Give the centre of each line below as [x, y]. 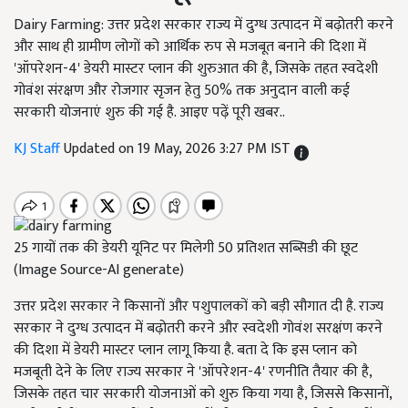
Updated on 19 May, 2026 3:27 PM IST [179, 149]
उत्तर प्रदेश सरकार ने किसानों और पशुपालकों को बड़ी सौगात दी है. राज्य [199, 307]
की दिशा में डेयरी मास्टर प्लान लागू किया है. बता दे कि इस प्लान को [185, 351]
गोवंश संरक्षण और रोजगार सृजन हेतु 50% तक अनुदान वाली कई [182, 91]
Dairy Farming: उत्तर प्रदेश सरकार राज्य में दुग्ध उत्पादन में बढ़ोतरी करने [204, 25]
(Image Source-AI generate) [99, 270]
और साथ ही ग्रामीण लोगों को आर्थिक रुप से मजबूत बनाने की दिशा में [190, 47]
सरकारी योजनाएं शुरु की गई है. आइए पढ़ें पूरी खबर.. [149, 112]
